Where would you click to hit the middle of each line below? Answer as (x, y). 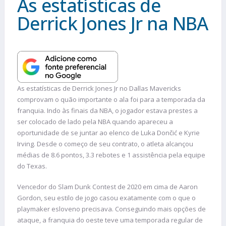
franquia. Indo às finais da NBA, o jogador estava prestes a (107, 110)
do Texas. (32, 166)
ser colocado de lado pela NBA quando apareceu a (95, 121)
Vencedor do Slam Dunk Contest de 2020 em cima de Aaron (107, 187)
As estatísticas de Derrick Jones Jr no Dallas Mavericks (99, 88)
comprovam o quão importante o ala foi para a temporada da (111, 99)
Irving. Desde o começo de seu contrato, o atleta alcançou (105, 144)
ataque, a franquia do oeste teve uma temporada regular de (110, 220)
